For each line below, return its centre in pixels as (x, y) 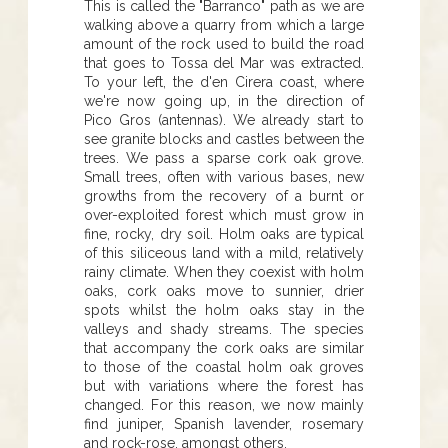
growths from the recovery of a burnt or (224, 195)
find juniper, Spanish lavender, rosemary (224, 423)
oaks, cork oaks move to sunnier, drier (224, 290)
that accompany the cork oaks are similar (224, 347)
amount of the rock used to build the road (224, 43)
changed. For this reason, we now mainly (224, 404)
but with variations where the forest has (224, 385)
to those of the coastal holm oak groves (224, 366)
